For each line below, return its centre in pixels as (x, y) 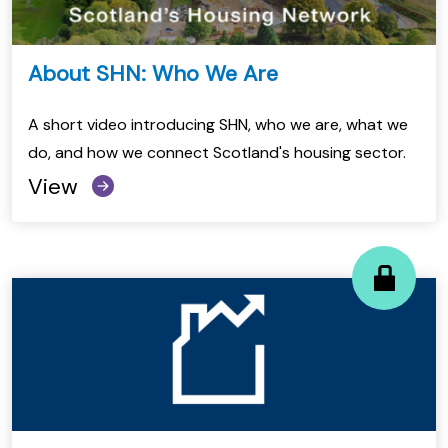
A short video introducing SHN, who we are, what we (218, 125)
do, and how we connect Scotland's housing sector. (217, 153)
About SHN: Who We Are (153, 74)
